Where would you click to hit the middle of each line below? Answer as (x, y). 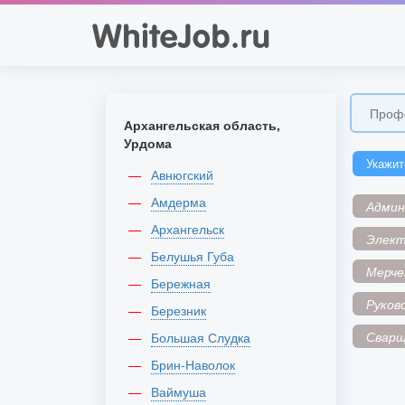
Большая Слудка (205, 337)
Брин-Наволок (197, 364)
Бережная (185, 283)
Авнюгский (186, 174)
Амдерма (183, 202)
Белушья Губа (197, 256)
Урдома (148, 143)
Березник (183, 310)
